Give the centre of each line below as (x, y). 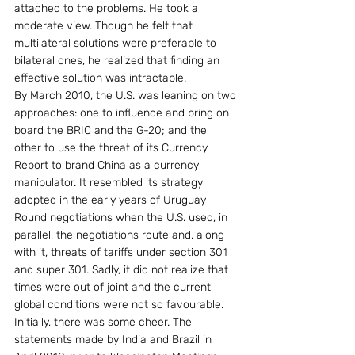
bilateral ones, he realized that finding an (118, 61)
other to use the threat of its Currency (113, 148)
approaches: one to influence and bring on (123, 113)
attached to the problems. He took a (108, 8)
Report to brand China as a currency (108, 165)
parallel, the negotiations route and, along (121, 235)
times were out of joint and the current (114, 287)
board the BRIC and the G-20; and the (112, 130)
